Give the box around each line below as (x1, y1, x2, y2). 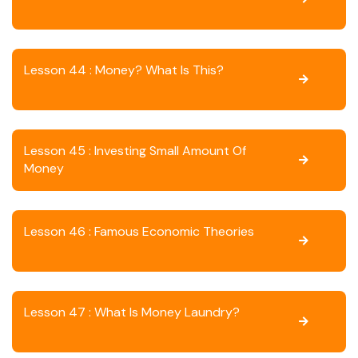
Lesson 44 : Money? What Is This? (24, 62, 224, 78)
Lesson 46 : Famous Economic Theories (24, 223, 254, 240)
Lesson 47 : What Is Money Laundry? (24, 304, 240, 320)
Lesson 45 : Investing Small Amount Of (24, 142, 246, 159)
